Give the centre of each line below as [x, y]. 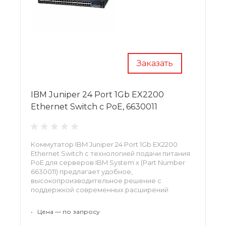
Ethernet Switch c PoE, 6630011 [94, 106]
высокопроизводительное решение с [96, 180]
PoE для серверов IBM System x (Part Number [108, 162]
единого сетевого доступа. [78, 199]
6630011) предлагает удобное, [82, 171]
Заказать [155, 63]
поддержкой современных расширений [100, 189]
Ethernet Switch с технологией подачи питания [110, 153]
